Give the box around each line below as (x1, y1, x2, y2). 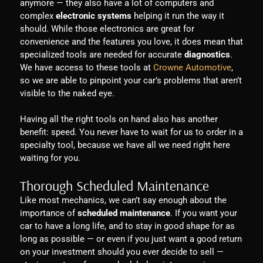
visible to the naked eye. (19, 88, 114, 99)
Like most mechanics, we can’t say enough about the (19, 195, 227, 206)
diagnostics (184, 49, 230, 60)
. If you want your (170, 208, 237, 219)
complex (19, 11, 53, 22)
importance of (19, 208, 75, 219)
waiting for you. (19, 153, 80, 164)
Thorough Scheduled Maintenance (19, 177, 209, 195)
